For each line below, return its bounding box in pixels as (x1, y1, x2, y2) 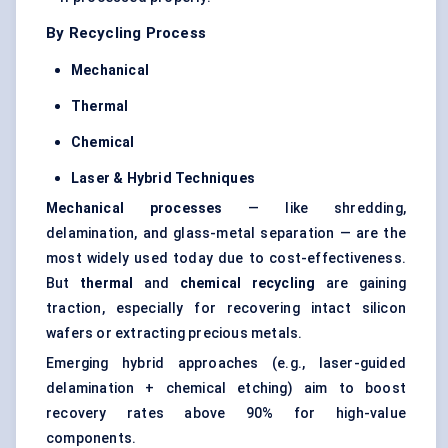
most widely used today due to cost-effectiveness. (46, 250, 406, 267)
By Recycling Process (46, 24, 206, 43)
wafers (46, 325, 94, 342)
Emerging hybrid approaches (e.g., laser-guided (46, 355, 406, 372)
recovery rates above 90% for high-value (46, 405, 406, 422)
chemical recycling (179, 275, 316, 292)
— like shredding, (222, 200, 407, 217)
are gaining (315, 275, 406, 292)
